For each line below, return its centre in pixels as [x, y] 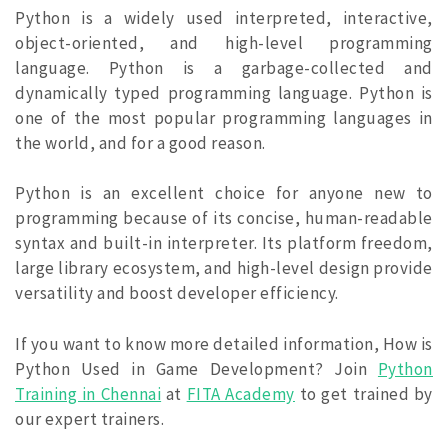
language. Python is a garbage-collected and [224, 67]
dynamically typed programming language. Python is [224, 92]
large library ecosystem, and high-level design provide [224, 268]
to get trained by [363, 393]
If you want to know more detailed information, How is [224, 343]
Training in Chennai [88, 393]
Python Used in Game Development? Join [196, 368]
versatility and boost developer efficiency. [177, 293]
